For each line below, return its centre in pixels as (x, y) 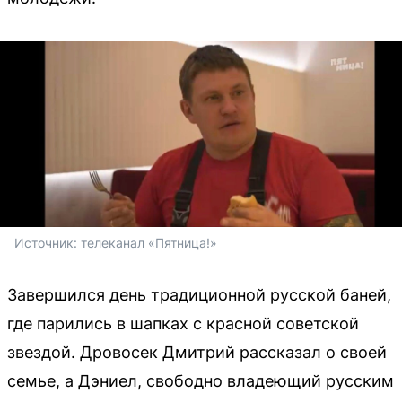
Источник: (48, 242)
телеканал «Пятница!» (149, 242)
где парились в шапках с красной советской (183, 323)
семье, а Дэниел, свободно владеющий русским (201, 380)
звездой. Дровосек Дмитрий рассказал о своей (197, 352)
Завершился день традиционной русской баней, (199, 294)
